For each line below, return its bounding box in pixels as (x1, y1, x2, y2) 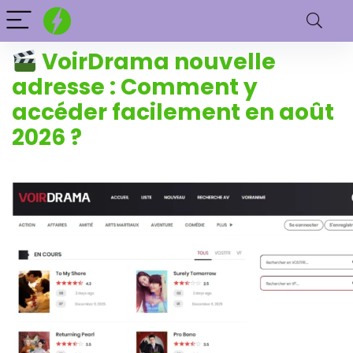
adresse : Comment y (12, 72, 258, 103)
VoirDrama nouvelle (36, 46, 276, 78)
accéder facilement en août (12, 97, 334, 128)
